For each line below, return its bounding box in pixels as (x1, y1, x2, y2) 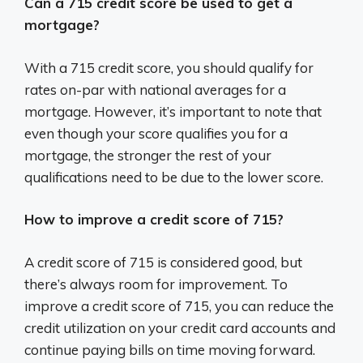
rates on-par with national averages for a (24, 80, 286, 98)
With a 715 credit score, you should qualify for (24, 58, 314, 76)
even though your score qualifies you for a (24, 124, 288, 142)
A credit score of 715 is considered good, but (24, 253, 302, 271)
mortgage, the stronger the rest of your (24, 146, 271, 164)
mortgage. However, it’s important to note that (24, 102, 322, 120)
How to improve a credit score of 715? (24, 211, 284, 228)
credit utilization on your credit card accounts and (24, 318, 335, 336)
